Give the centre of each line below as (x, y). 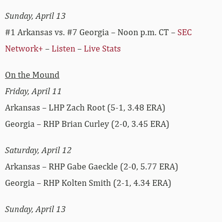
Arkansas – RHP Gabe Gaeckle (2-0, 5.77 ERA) (92, 166)
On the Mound (32, 74)
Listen (63, 48)
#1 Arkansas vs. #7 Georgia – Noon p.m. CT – (91, 32)
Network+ (24, 48)
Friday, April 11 (33, 91)
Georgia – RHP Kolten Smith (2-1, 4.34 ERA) (88, 182)
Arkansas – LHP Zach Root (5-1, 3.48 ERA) (85, 107)
